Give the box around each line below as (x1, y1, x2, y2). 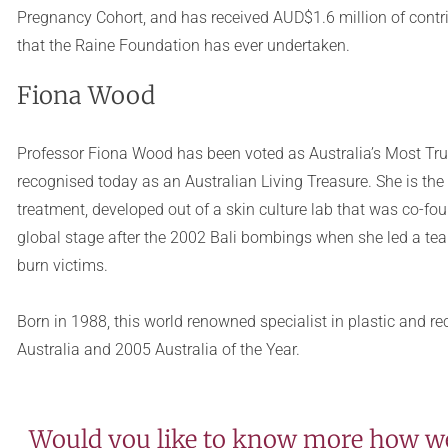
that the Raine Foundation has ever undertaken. (16, 36, 350, 55)
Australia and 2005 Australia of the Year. (16, 340, 300, 359)
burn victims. (16, 256, 108, 275)
